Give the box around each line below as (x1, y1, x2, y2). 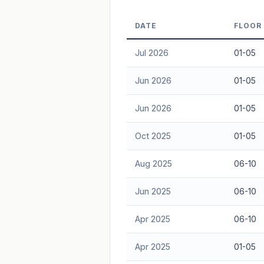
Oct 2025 (134, 130, 171, 141)
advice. (128, 26, 154, 35)
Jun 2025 (134, 186, 171, 196)
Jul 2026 (134, 47, 169, 58)
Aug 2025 (134, 158, 172, 169)
